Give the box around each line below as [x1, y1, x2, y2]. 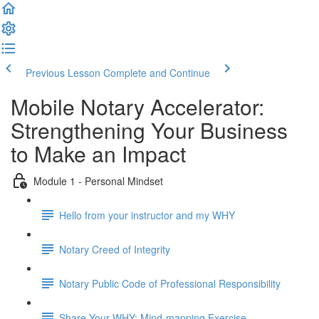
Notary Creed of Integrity [59, 241, 170, 256]
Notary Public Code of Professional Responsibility [59, 276, 281, 291]
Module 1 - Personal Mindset [33, 173, 163, 188]
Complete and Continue [103, 66, 210, 80]
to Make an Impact [11, 138, 186, 169]
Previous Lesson [26, 66, 100, 80]
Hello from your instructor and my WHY [59, 207, 235, 222]
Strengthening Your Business [11, 115, 288, 145]
